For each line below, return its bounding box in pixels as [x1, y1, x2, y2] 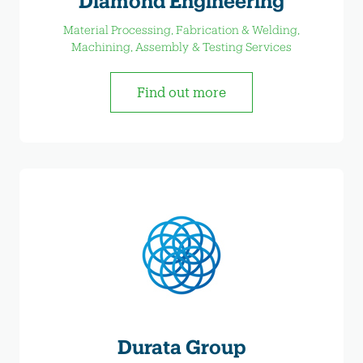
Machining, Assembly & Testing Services [71, 39, 292, 53]
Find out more [137, 83, 226, 100]
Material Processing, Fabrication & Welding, [63, 22, 300, 36]
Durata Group [117, 334, 246, 358]
